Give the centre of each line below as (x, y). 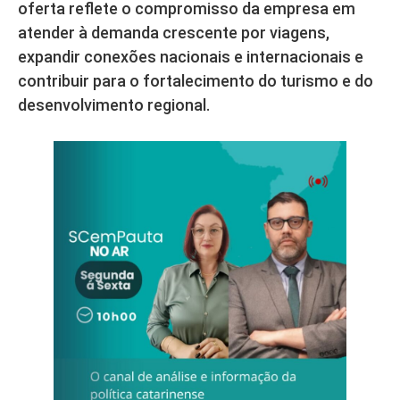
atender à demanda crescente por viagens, (174, 33)
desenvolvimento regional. (114, 105)
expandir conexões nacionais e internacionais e (191, 57)
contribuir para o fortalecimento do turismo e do (196, 81)
